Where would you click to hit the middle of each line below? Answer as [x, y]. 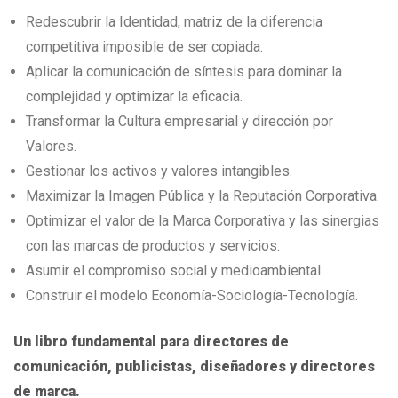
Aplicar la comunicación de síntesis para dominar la [184, 72]
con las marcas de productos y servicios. [153, 246]
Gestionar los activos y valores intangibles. [159, 171]
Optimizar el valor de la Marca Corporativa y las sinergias [203, 221]
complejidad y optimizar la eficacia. [134, 97]
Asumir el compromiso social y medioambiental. [175, 271]
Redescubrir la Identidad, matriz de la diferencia [174, 22]
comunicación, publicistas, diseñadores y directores [194, 367]
